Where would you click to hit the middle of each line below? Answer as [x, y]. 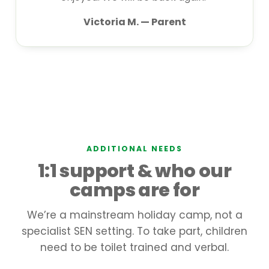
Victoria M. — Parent [134, 22]
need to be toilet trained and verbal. [134, 247]
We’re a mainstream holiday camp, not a [134, 215]
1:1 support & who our [134, 171]
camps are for [134, 190]
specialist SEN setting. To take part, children [134, 231]
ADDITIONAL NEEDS [134, 148]
